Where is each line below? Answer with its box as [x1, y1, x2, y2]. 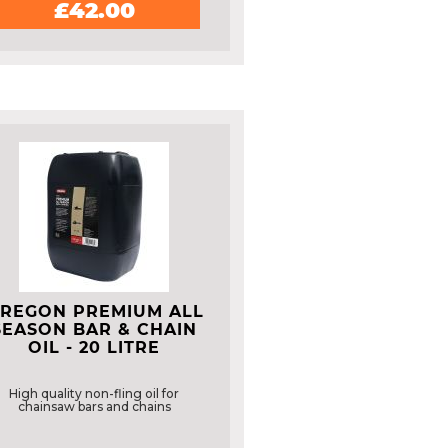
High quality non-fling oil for [9, 386, 180, 401]
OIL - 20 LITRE [28, 338, 161, 357]
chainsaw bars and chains [17, 399, 171, 414]
